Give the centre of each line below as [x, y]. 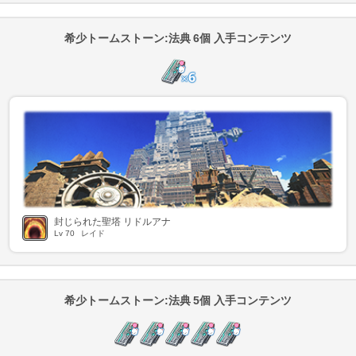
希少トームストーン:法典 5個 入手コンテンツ [178, 300]
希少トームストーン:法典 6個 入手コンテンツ [178, 38]
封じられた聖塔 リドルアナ [112, 221]
